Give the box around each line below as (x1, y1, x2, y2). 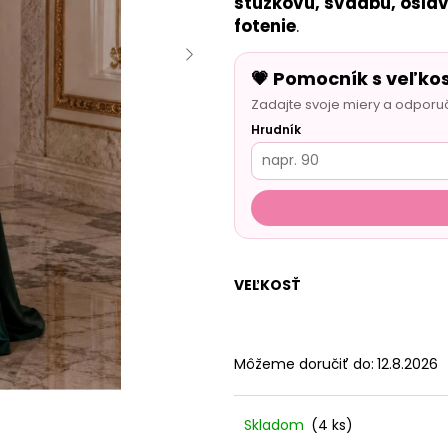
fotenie (234, 13, 296, 38)
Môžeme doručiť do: (234, 353, 374, 374)
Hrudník (251, 120, 301, 138)
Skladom (244, 414, 308, 435)
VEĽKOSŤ (234, 274, 301, 295)
